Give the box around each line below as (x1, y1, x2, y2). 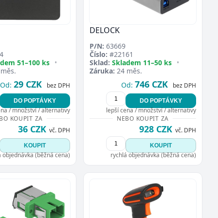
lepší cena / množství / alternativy (106, 106, 196, 115)
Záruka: (90, 66, 115, 76)
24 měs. (115, 66, 142, 76)
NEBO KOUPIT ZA (116, 114, 169, 123)
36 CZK (18, 123, 46, 135)
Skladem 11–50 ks (112, 58, 172, 68)
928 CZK (139, 123, 172, 135)
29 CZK (14, 78, 42, 91)
